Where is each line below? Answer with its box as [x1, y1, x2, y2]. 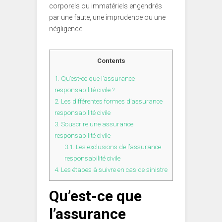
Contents [97, 56, 125, 64]
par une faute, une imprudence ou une [49, 13, 166, 21]
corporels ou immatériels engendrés [49, 1, 162, 10]
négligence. [49, 24, 84, 33]
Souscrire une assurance [59, 120, 133, 128]
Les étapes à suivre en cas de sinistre [59, 166, 167, 174]
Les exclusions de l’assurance [74, 143, 161, 151]
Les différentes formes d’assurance [59, 98, 163, 106]
